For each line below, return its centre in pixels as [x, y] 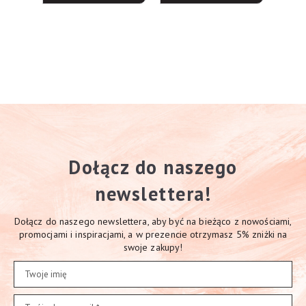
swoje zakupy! [153, 248]
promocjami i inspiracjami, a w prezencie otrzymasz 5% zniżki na [153, 235]
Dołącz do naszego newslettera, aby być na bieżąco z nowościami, [153, 222]
